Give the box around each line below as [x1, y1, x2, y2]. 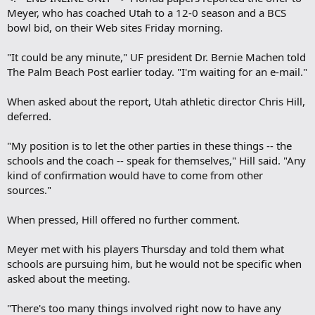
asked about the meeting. [7, 271, 130, 286]
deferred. [7, 109, 51, 124]
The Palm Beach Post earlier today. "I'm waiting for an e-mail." [7, 65, 307, 79]
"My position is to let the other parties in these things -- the [7, 139, 292, 153]
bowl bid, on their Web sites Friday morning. [7, 20, 223, 35]
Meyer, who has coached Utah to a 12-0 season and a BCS [7, 6, 286, 20]
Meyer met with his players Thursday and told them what [7, 242, 284, 257]
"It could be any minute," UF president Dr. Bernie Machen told [7, 50, 306, 65]
